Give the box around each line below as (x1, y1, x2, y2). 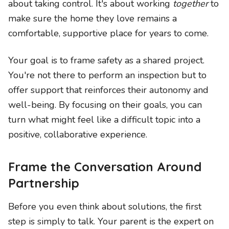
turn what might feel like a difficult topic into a (8, 113, 200, 126)
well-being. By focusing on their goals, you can (8, 99, 202, 111)
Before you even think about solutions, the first (8, 200, 201, 213)
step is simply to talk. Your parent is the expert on (8, 215, 214, 227)
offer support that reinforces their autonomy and (8, 84, 209, 96)
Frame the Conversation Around (8, 159, 201, 174)
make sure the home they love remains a (8, 12, 177, 25)
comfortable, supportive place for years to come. (8, 27, 209, 39)
